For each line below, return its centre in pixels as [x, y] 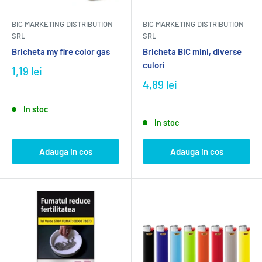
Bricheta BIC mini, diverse [192, 51]
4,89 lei [160, 85]
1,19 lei [27, 71]
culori [154, 65]
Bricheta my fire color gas [61, 51]
